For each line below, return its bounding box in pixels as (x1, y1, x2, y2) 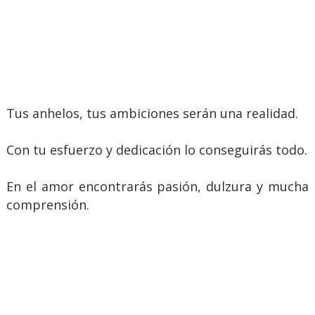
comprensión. (6, 195, 89, 213)
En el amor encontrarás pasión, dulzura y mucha (6, 177, 309, 195)
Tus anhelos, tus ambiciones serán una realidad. (6, 104, 298, 122)
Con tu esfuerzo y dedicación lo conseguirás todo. (6, 141, 307, 158)
